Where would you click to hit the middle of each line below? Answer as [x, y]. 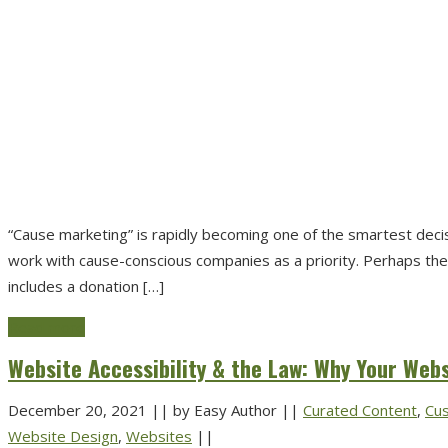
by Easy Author [225, 409]
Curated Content [360, 409]
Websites [159, 435]
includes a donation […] [86, 285]
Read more [46, 326]
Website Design [63, 435]
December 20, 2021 [79, 409]
